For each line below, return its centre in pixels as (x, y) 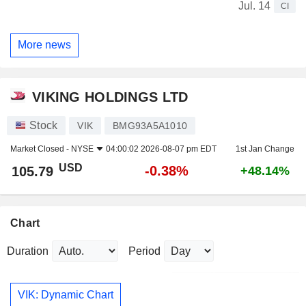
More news (44, 45)
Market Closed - (41, 149)
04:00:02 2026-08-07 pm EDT (161, 149)
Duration (28, 251)
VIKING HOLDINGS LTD (110, 97)
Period (144, 251)
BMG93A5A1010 (150, 126)
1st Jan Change (265, 149)
